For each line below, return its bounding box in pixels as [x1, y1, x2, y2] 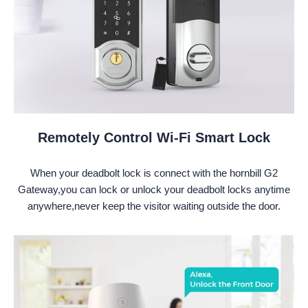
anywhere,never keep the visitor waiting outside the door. [27, 199, 280, 212]
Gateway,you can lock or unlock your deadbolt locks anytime [18, 183, 290, 195]
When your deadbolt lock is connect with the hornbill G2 [30, 166, 278, 179]
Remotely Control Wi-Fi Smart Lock [38, 129, 270, 145]
